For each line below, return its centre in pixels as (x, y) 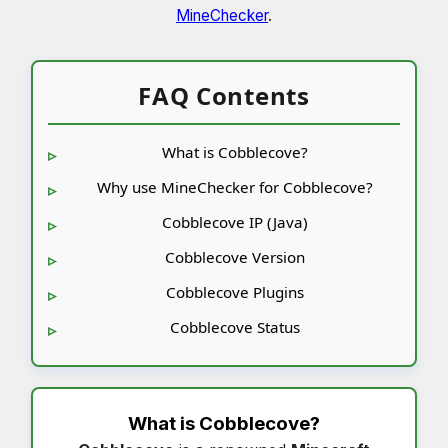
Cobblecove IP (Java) (235, 221)
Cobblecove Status (235, 326)
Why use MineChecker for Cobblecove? (235, 186)
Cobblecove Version (235, 256)
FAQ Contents (224, 95)
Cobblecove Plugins (235, 291)
